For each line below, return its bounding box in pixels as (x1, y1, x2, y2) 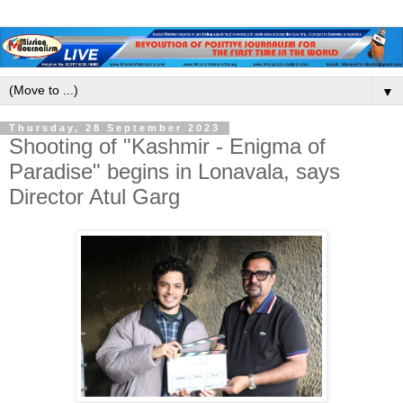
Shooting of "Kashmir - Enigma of (9, 133, 326, 158)
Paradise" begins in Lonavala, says (9, 158, 340, 184)
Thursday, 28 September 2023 (9, 122, 220, 134)
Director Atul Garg (9, 184, 180, 209)
